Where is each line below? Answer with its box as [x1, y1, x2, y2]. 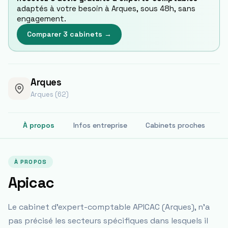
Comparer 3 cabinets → [27, 30, 111, 39]
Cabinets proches [146, 121, 206, 130]
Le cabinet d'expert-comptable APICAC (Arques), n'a [8, 202, 210, 212]
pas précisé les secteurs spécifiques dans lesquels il [8, 215, 208, 226]
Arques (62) [31, 90, 69, 99]
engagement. [17, 14, 66, 23]
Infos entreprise [73, 121, 127, 130]
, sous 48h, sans [136, 4, 195, 13]
